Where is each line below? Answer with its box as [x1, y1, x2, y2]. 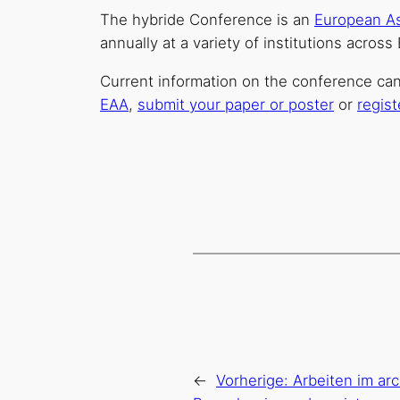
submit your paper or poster [137, 96, 334, 114]
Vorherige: [216, 371, 293, 390]
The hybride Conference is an [100, 11, 314, 29]
